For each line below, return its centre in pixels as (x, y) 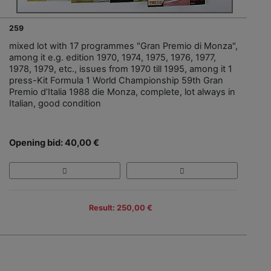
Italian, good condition (55, 103)
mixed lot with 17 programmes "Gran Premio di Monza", (123, 46)
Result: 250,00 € (120, 207)
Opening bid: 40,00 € (54, 142)
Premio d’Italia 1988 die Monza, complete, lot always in (122, 92)
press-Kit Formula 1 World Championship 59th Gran (116, 80)
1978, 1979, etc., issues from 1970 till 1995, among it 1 (121, 69)
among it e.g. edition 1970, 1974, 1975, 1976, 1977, (113, 57)
